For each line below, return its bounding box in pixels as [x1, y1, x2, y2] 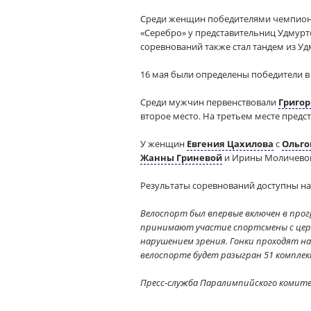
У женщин [140, 137, 187, 150]
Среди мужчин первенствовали [140, 96, 278, 108]
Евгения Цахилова [187, 137, 274, 150]
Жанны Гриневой [140, 151, 222, 164]
